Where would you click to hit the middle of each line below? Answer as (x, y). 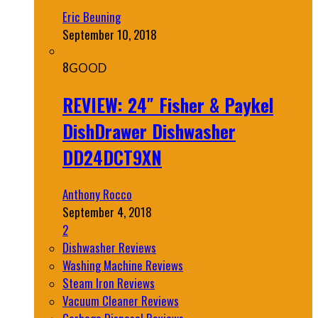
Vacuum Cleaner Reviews (121, 300)
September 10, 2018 (110, 35)
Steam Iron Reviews (109, 283)
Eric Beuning (92, 17)
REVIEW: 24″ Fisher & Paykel (168, 104)
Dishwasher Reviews (109, 247)
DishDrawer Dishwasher (149, 131)
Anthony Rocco (97, 194)
